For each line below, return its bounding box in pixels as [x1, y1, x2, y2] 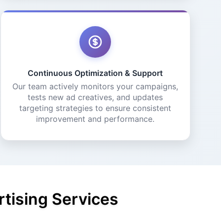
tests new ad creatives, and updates [28, 92, 163, 102]
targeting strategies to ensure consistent [19, 103, 172, 113]
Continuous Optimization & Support [28, 68, 163, 78]
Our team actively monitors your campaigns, [12, 81, 179, 91]
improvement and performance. [36, 114, 155, 124]
